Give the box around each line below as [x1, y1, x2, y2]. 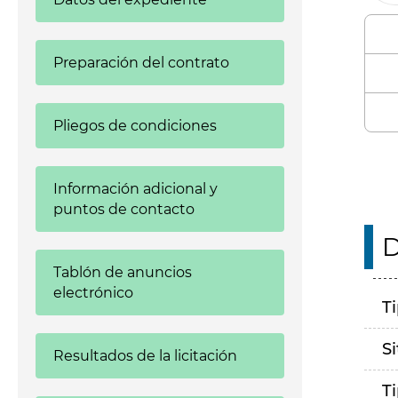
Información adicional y [53, 180, 218, 197]
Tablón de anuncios [53, 264, 192, 281]
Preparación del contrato [53, 54, 229, 71]
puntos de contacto [53, 201, 195, 218]
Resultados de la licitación [53, 347, 237, 364]
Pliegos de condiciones [53, 117, 217, 134]
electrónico [53, 284, 133, 301]
